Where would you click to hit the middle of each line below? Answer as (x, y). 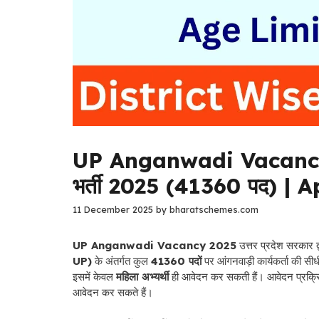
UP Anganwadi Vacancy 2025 (155, 246)
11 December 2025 (113, 210)
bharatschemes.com (214, 210)
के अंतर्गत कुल (121, 261)
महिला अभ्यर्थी (142, 277)
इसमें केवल (94, 277)
